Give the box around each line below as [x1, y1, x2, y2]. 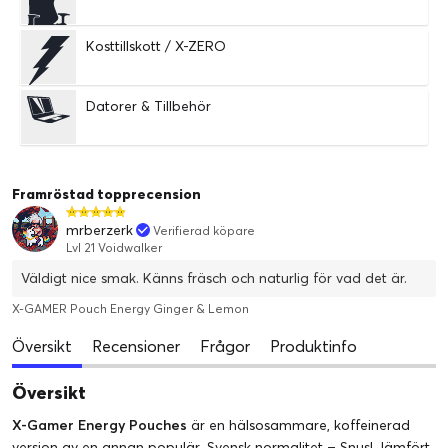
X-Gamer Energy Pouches [12, 415, 187, 434]
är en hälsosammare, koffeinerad [187, 415, 410, 434]
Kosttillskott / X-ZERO [86, 36, 226, 55]
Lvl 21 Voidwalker [66, 239, 162, 255]
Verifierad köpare [153, 222, 255, 238]
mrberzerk [66, 220, 133, 239]
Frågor [200, 335, 250, 356]
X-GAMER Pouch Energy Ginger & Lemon [12, 300, 249, 316]
